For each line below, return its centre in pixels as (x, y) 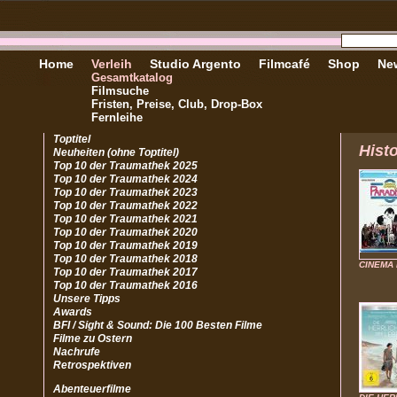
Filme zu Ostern (93, 339)
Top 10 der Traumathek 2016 (125, 285)
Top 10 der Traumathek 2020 (125, 232)
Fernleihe (117, 117)
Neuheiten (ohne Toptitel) (116, 152)
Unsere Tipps (87, 299)
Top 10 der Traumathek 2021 (125, 219)
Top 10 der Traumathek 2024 (125, 179)
